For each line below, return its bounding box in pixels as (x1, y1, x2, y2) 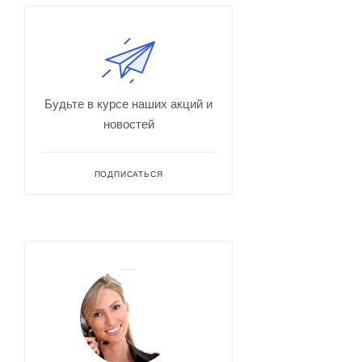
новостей (103, 116, 154, 131)
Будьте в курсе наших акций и (44, 96, 213, 111)
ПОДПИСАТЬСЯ (94, 169, 163, 179)
